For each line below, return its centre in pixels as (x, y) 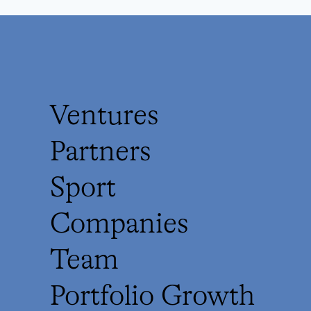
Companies (119, 225)
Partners (101, 153)
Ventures (104, 117)
